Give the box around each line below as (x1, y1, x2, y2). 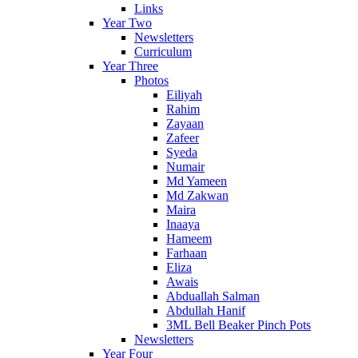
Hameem (166, 231, 212, 245)
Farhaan (166, 245, 207, 260)
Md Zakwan (166, 188, 229, 202)
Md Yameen (166, 173, 227, 188)
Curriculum (134, 44, 192, 58)
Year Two (102, 15, 152, 30)
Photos (134, 73, 169, 87)
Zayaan (166, 116, 204, 130)
